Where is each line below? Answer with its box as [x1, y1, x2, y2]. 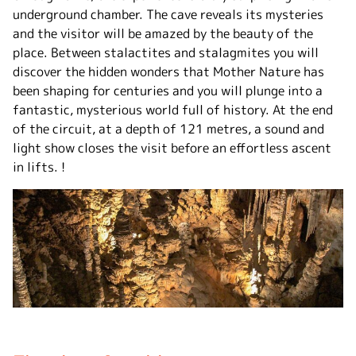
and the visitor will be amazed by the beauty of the [13, 24, 313, 42]
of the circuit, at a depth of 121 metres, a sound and [13, 119, 324, 137]
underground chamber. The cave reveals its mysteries [13, 5, 323, 23]
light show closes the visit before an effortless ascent [13, 138, 331, 157]
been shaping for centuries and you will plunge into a [13, 81, 323, 99]
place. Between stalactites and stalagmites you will [13, 43, 319, 61]
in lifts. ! [13, 157, 65, 176]
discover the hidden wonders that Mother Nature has [13, 62, 324, 80]
